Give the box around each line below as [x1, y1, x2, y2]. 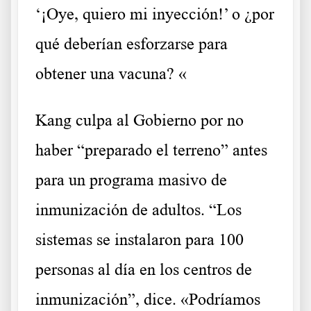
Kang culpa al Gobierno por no [35, 111, 244, 130]
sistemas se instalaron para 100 [35, 230, 244, 249]
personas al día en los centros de [35, 260, 252, 279]
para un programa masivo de [35, 171, 227, 190]
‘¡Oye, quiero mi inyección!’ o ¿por [35, 5, 274, 24]
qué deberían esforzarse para [35, 35, 228, 53]
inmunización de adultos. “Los [35, 201, 242, 219]
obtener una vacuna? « [35, 65, 187, 83]
